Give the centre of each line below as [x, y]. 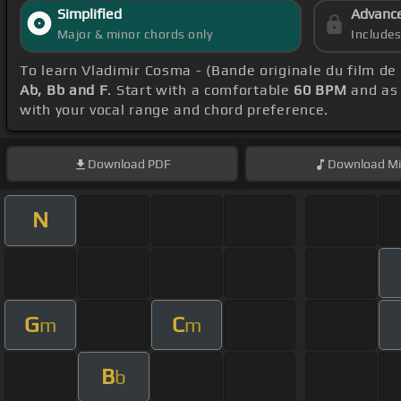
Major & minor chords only [135, 34]
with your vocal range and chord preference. [175, 110]
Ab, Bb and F [64, 90]
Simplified [89, 14]
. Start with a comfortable [201, 90]
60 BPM [320, 90]
